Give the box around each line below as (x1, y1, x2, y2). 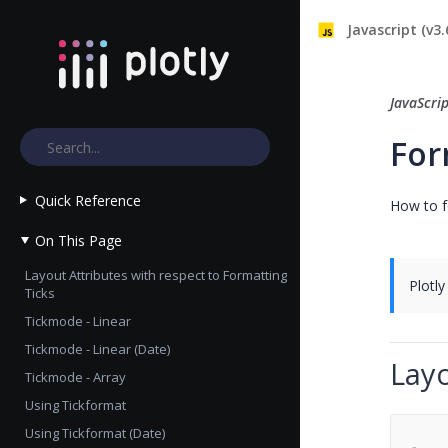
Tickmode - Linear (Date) (25, 340, 170, 358)
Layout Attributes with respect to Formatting (25, 266, 287, 284)
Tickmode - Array (25, 368, 126, 386)
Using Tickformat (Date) (25, 424, 165, 442)
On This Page (35, 231, 122, 250)
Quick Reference (35, 191, 141, 210)
